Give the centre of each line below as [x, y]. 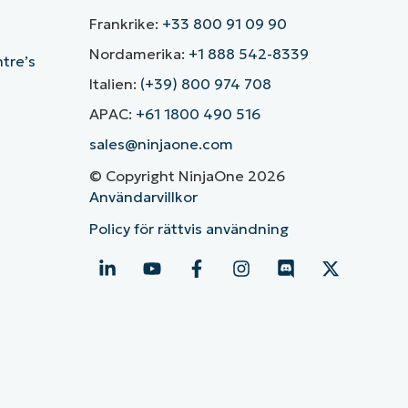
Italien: [114, 84]
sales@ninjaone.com [161, 144]
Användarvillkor [143, 197]
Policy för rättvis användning [189, 229]
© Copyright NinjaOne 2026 [187, 176]
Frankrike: [125, 24]
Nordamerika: [138, 54]
